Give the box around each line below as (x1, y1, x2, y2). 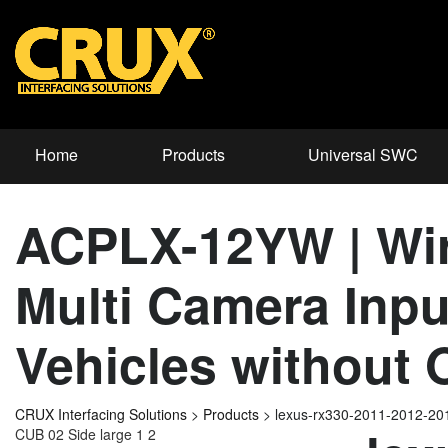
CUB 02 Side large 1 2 (15, 424, 156, 445)
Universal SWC (308, 143, 419, 167)
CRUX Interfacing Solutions (15, 404, 187, 425)
